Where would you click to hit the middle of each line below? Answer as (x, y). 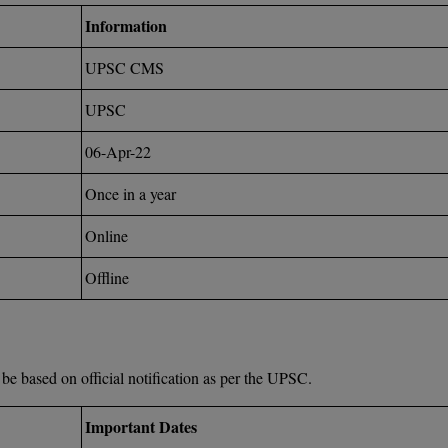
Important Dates (141, 426)
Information (128, 25)
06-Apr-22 (118, 151)
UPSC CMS (124, 67)
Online (106, 235)
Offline (107, 277)
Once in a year (130, 193)
